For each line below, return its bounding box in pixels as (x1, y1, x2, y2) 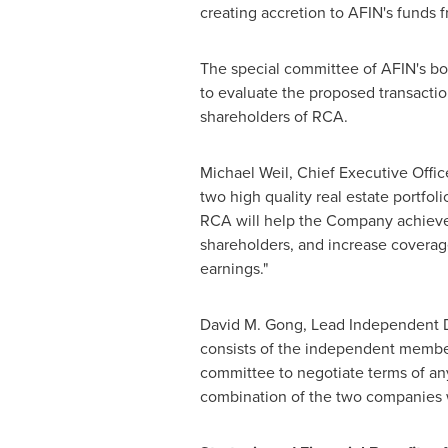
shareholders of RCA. (199, 105, 348, 128)
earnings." (199, 257, 268, 280)
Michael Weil (199, 161, 289, 184)
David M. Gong (199, 313, 303, 336)
